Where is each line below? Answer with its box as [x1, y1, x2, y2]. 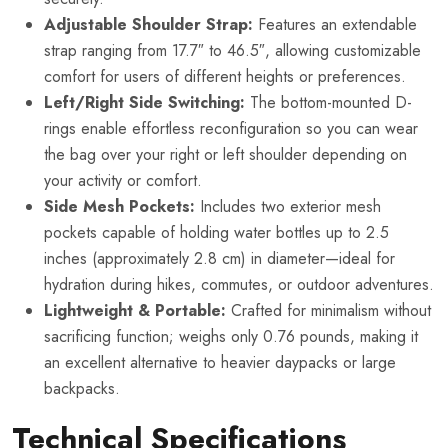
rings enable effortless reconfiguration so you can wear [44, 116, 418, 140]
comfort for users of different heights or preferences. [44, 64, 406, 88]
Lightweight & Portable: [44, 298, 226, 322]
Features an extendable [253, 12, 417, 36]
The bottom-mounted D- [245, 90, 412, 114]
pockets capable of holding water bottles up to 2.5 [44, 220, 389, 244]
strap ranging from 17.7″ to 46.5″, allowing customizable [44, 38, 421, 62]
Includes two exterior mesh [195, 194, 381, 218]
